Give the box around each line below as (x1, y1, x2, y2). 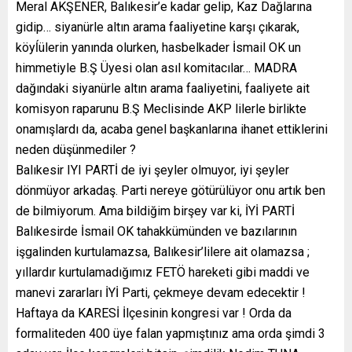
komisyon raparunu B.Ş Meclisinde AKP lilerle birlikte (16, 101, 306, 117)
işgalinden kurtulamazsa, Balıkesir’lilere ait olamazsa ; (16, 244, 310, 260)
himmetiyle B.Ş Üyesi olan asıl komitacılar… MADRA (16, 60, 297, 76)
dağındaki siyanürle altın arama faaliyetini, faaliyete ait (16, 81, 310, 97)
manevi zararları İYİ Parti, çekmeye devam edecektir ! (16, 285, 306, 301)
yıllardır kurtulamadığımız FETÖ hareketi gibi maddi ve (16, 265, 310, 280)
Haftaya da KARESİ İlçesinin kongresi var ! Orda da (16, 306, 291, 321)
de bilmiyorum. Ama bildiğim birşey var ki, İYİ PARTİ (16, 203, 295, 219)
